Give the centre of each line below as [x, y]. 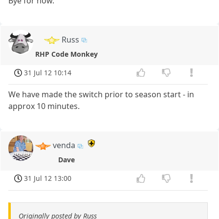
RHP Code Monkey [67, 54]
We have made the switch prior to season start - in [101, 95]
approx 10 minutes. [44, 106]
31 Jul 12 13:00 [48, 178]
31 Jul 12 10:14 [48, 72]
